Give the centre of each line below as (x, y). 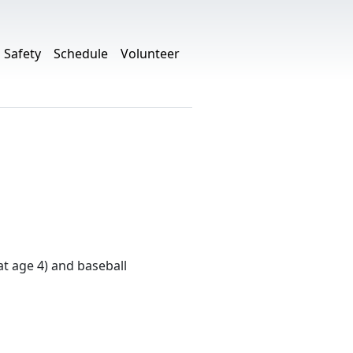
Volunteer (150, 54)
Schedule (81, 54)
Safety (22, 54)
